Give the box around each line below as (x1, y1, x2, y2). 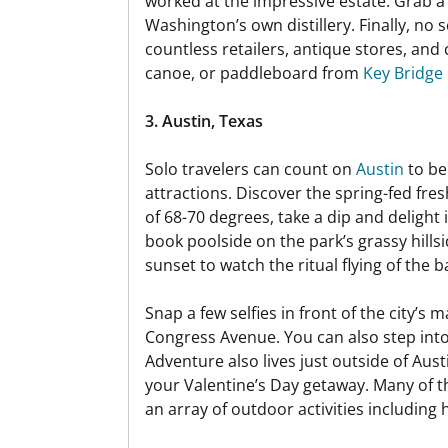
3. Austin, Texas (145, 110, 263, 132)
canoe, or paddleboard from (145, 62, 363, 84)
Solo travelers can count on (145, 158, 356, 180)
